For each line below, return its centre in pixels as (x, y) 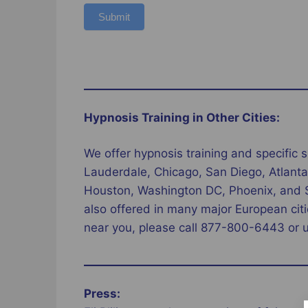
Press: (102, 293)
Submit (114, 17)
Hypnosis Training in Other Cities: (182, 117)
